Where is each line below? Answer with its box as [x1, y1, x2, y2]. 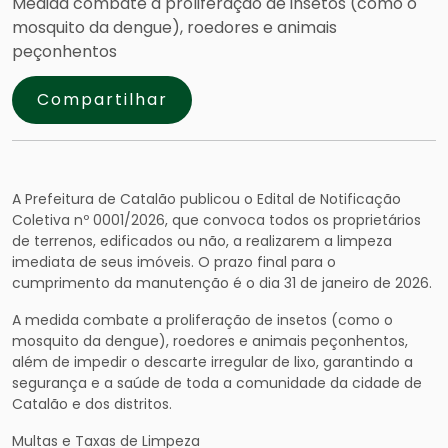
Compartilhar [36, 88, 168, 111]
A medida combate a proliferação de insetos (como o [12, 310, 393, 330]
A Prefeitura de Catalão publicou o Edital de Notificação [12, 189, 401, 209]
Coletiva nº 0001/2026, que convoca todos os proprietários [12, 210, 421, 230]
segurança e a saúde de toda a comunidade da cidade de [12, 373, 422, 393]
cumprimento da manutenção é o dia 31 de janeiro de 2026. [12, 273, 432, 293]
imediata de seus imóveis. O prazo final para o [12, 252, 336, 272]
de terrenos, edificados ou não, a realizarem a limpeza [12, 231, 392, 251]
